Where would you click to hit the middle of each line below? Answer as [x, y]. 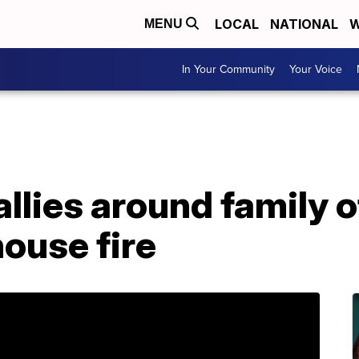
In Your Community [228, 69]
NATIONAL [304, 24]
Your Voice [316, 69]
